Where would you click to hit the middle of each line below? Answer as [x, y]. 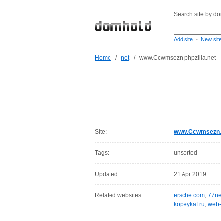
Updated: [107, 174]
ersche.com [189, 195]
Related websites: [119, 195]
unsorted [185, 153]
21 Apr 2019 [190, 174]
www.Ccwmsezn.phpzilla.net [177, 58]
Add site [183, 39]
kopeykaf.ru [189, 204]
